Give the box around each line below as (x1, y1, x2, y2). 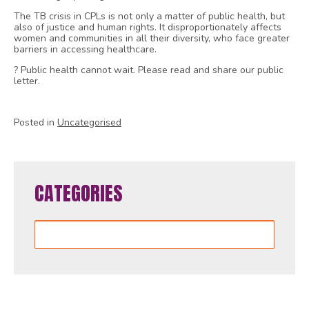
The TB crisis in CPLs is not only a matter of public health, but (14, 10, 286, 23)
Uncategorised (57, 116, 122, 130)
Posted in (14, 116, 58, 130)
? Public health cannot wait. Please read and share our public (14, 63, 284, 77)
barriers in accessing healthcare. (14, 43, 157, 57)
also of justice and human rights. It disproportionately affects (14, 21, 282, 34)
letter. (14, 74, 41, 88)
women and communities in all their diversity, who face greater (14, 32, 290, 46)
